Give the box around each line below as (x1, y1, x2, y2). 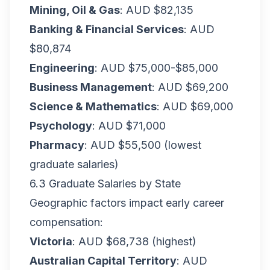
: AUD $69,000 (157, 100, 233, 113)
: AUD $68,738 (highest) (72, 235, 196, 248)
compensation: (30, 216, 103, 228)
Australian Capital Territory (30, 254, 177, 267)
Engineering (30, 61, 95, 74)
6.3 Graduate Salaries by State (30, 177, 181, 190)
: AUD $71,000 (92, 119, 166, 132)
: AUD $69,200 (152, 81, 228, 93)
